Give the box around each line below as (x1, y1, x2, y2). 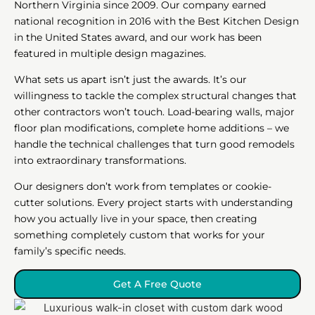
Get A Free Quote (113, 277, 202, 290)
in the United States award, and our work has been (14, 30, 262, 44)
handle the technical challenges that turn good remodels (14, 137, 295, 150)
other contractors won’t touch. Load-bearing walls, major (14, 105, 295, 118)
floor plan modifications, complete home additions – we (14, 121, 289, 134)
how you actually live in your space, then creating (14, 212, 257, 225)
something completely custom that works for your (14, 228, 265, 241)
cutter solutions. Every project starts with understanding (14, 195, 293, 209)
